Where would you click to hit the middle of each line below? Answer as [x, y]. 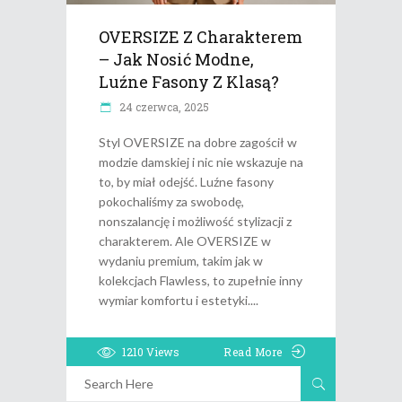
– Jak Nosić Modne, [176, 59]
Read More [253, 351]
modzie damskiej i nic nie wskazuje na [201, 162]
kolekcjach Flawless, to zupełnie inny [201, 280]
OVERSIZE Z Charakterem [201, 36]
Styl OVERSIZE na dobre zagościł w [198, 142]
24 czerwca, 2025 [163, 106]
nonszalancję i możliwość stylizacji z [195, 221]
